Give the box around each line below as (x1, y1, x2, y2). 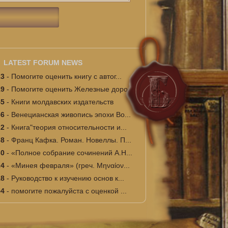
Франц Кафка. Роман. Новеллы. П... (11, 136, 131, 144)
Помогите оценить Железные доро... (11, 85, 134, 93)
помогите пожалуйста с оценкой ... (11, 187, 127, 195)
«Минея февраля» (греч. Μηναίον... (11, 161, 130, 169)
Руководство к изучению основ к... (11, 174, 124, 182)
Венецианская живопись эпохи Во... (11, 110, 131, 119)
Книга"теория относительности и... (11, 123, 127, 131)
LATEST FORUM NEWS (4, 59, 83, 67)
